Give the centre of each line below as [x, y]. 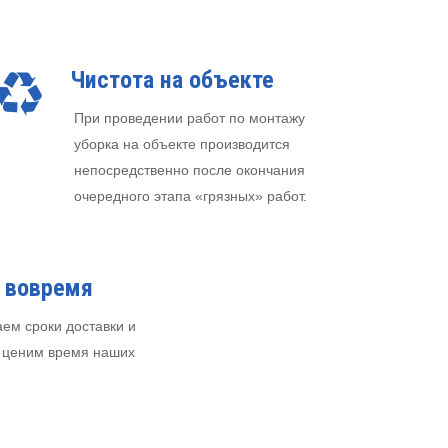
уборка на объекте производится [182, 144]
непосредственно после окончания [189, 170]
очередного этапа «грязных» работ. [190, 196]
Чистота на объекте [172, 80]
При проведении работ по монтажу [189, 118]
